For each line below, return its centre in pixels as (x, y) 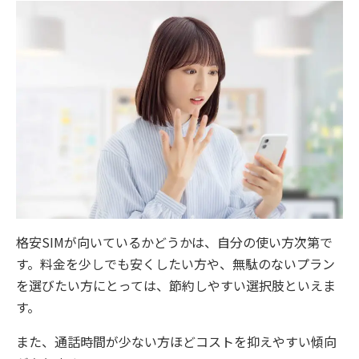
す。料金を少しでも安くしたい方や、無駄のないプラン (175, 264)
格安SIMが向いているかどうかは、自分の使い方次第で (174, 242)
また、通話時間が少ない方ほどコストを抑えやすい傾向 (176, 341)
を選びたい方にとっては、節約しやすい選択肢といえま (176, 285)
